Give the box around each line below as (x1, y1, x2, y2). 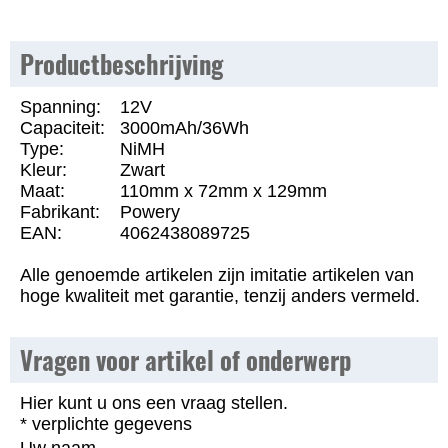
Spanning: (20, 97, 101, 117)
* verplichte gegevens (20, 414, 192, 434)
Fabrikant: (20, 202, 100, 222)
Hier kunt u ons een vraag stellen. (20, 393, 288, 413)
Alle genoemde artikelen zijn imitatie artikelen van (20, 265, 414, 285)
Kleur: (20, 160, 67, 180)
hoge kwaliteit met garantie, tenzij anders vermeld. (20, 286, 420, 306)
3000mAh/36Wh (120, 118, 249, 138)
